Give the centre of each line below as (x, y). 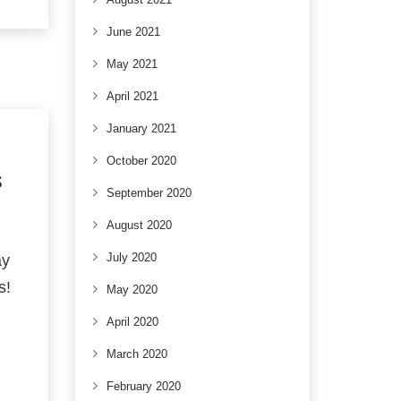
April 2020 (132, 322)
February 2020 (143, 386)
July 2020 (131, 257)
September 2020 (149, 193)
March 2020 (137, 354)
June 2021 (133, 32)
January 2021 (141, 128)
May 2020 (132, 290)
